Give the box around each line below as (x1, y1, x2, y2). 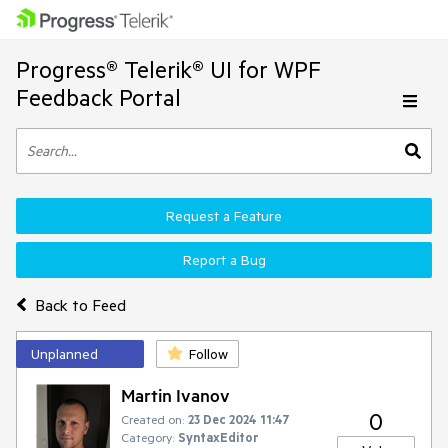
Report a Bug (182, 251, 266, 269)
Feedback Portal (16, 83, 181, 112)
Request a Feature (166, 207, 282, 225)
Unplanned (31, 345, 98, 363)
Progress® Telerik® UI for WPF (16, 55, 321, 84)
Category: (121, 429, 174, 445)
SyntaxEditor (178, 429, 259, 445)
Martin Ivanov (121, 384, 230, 406)
